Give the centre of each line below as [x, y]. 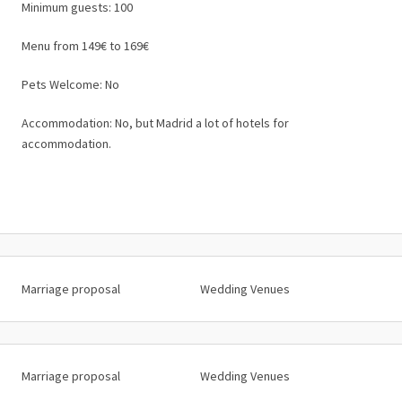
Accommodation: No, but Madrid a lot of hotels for [155, 123]
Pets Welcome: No [70, 84]
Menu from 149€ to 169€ [85, 46]
